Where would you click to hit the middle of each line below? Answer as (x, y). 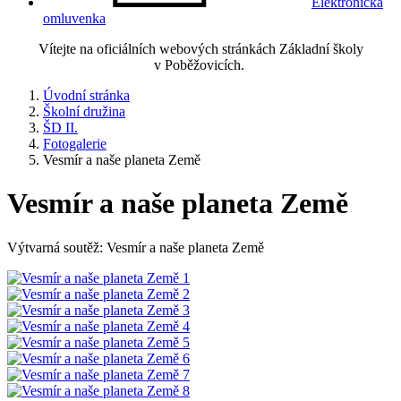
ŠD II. (60, 128)
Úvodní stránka (86, 95)
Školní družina (84, 111)
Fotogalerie (75, 144)
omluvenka (74, 18)
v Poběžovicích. (200, 65)
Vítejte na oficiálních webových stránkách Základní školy (200, 49)
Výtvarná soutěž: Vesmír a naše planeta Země (136, 247)
